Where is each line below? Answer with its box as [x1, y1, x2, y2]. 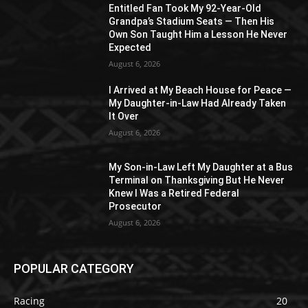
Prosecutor [109, 201, 162, 212]
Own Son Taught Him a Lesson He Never [109, 29, 288, 41]
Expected [109, 42, 152, 54]
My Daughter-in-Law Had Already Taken [109, 98, 287, 109]
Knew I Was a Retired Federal [109, 188, 240, 199]
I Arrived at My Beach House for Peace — [109, 85, 292, 96]
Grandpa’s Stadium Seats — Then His [109, 16, 275, 27]
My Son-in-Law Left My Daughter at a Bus [109, 162, 294, 173]
